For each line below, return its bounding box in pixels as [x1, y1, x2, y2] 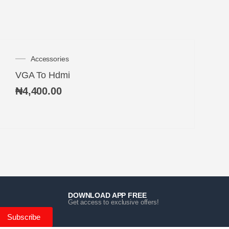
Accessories [31, 54, 69, 63]
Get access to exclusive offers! [68, 198, 159, 206]
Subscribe [7, 212, 40, 221]
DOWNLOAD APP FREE [68, 191, 147, 199]
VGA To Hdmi [15, 70, 70, 80]
